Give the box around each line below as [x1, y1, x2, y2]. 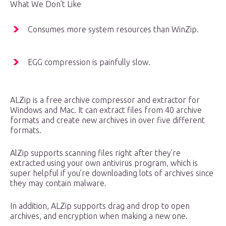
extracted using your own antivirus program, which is [10, 158, 198, 168]
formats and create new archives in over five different [10, 116, 205, 125]
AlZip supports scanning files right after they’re [10, 148, 181, 158]
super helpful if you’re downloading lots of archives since [10, 168, 213, 178]
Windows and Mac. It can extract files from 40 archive [10, 105, 202, 115]
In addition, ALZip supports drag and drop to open [10, 201, 190, 211]
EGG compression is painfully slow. [28, 58, 150, 67]
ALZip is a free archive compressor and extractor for [10, 95, 200, 105]
